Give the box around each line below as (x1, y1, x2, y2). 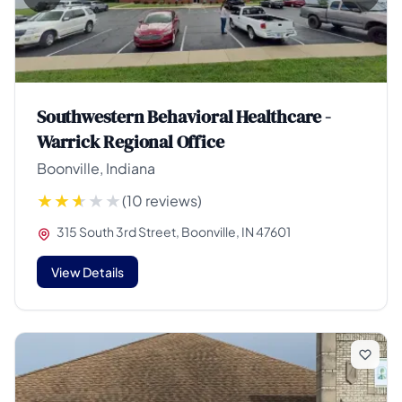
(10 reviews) (122, 191, 202, 211)
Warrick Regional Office (37, 129, 224, 155)
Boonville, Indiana (37, 159, 155, 179)
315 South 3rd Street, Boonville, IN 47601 (55, 223, 291, 240)
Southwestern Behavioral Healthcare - (37, 104, 331, 130)
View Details (51, 263, 124, 280)
